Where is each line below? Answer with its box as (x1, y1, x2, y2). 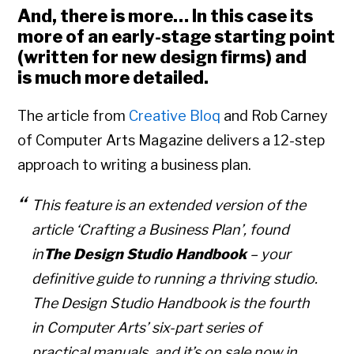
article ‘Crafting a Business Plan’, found (32, 221, 290, 239)
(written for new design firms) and (17, 47, 307, 68)
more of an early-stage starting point (17, 26, 336, 47)
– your (247, 246, 292, 263)
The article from (17, 107, 130, 125)
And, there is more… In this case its (17, 6, 314, 27)
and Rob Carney (220, 107, 329, 125)
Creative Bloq (129, 107, 221, 125)
